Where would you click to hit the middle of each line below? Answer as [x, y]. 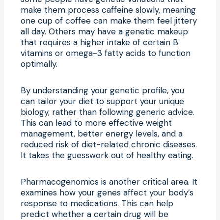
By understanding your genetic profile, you [102, 90]
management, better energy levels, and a [102, 133]
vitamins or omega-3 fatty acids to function [106, 53]
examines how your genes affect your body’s [107, 192]
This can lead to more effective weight [96, 123]
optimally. [39, 64]
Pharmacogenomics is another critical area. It [109, 181]
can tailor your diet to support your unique [102, 101]
